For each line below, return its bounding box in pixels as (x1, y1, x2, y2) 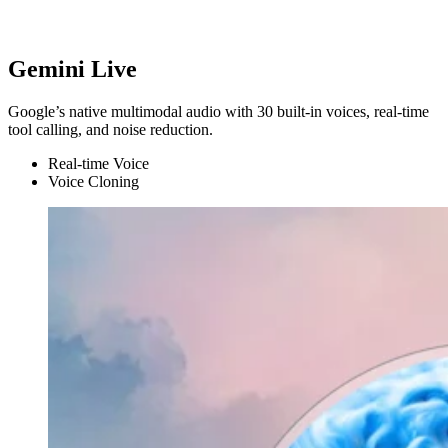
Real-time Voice (48, 155, 149, 173)
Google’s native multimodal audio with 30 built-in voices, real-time (8, 103, 429, 121)
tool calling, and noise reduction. (8, 121, 213, 139)
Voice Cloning (48, 173, 139, 191)
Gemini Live (8, 56, 137, 83)
